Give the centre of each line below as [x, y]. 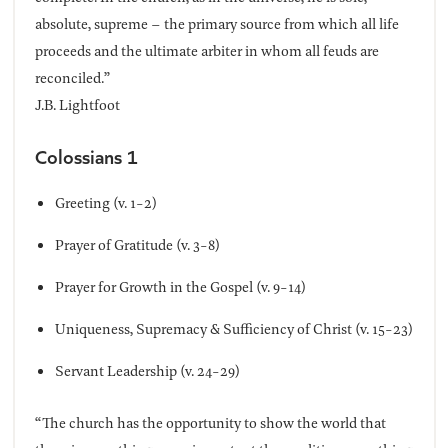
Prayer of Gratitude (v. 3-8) [137, 245]
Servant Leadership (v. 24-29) [147, 371]
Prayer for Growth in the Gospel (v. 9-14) [180, 287]
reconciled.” [72, 78]
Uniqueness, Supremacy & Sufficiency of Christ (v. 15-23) [233, 329]
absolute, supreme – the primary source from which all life [216, 24]
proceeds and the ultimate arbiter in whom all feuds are [206, 51]
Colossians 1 [86, 156]
